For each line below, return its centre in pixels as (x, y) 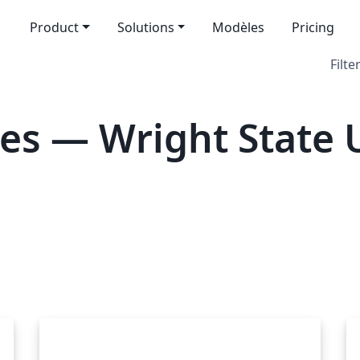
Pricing (313, 27)
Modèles (239, 27)
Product (54, 27)
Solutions (145, 27)
